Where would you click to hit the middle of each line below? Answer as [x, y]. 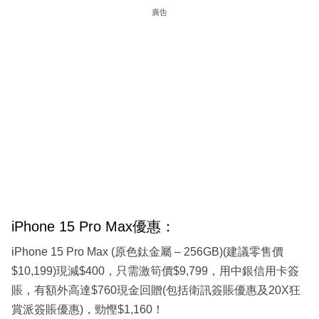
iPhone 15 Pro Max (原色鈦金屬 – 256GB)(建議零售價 [147, 251]
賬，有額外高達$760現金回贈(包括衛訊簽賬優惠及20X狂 [156, 290]
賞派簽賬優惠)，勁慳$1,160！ [88, 309]
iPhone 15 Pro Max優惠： [93, 227]
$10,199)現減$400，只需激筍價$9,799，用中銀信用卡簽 [155, 271]
